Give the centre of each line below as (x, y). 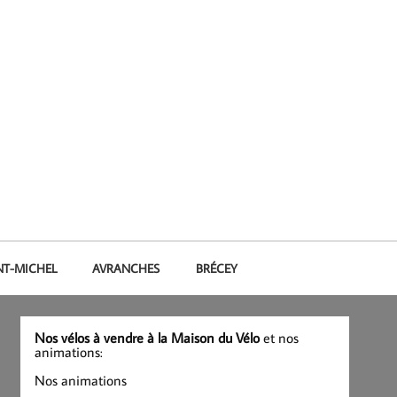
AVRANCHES (126, 269)
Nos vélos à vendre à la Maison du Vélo (148, 338)
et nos (280, 338)
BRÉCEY (216, 269)
